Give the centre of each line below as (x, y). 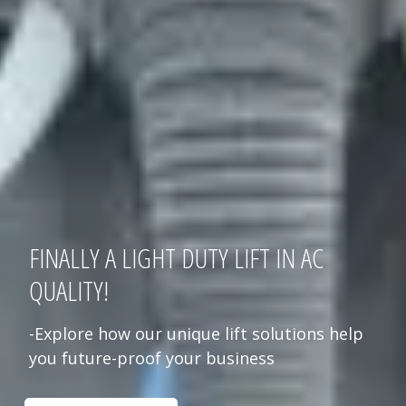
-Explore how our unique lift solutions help (196, 333)
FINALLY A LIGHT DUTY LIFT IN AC (176, 257)
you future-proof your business (152, 358)
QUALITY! (69, 290)
